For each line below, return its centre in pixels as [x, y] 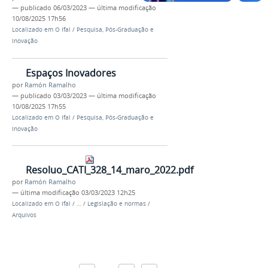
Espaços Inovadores [71, 73]
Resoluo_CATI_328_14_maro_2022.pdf [109, 170]
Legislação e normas [117, 204]
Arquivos [24, 215]
